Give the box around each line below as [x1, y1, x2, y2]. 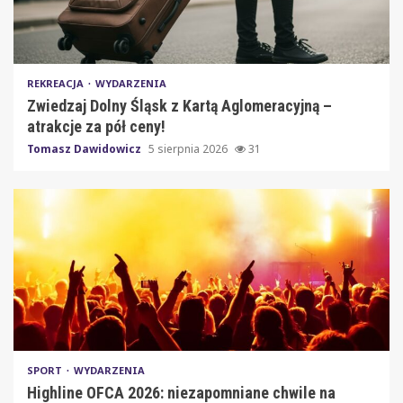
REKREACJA [27, 76, 86, 90]
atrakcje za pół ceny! [27, 116, 166, 136]
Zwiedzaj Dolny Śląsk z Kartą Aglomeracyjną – [27, 95, 332, 115]
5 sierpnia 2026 [148, 140, 230, 157]
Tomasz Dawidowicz [27, 140, 144, 157]
